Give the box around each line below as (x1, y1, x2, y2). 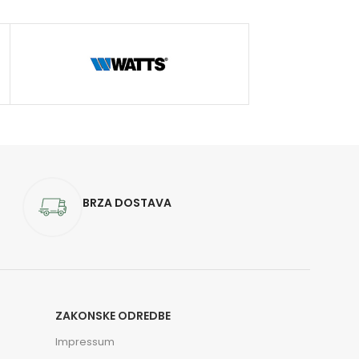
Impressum (55, 334, 115, 349)
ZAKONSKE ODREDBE (55, 308, 171, 324)
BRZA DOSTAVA (83, 195, 171, 211)
